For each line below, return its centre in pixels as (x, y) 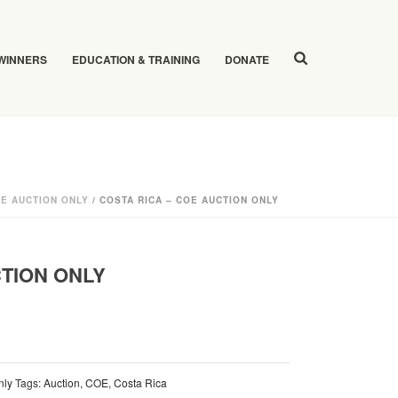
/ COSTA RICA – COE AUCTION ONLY (184, 200)
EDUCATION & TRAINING (136, 60)
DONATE (247, 60)
